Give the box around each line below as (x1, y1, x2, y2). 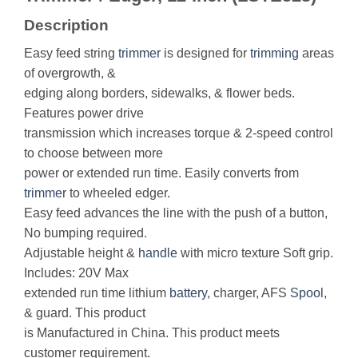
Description (24, 17, 109, 34)
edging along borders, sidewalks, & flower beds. (24, 86, 295, 100)
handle (138, 245, 177, 260)
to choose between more (24, 145, 163, 160)
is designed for (161, 46, 250, 60)
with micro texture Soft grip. (177, 245, 333, 260)
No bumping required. (24, 225, 147, 240)
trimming (250, 46, 299, 60)
